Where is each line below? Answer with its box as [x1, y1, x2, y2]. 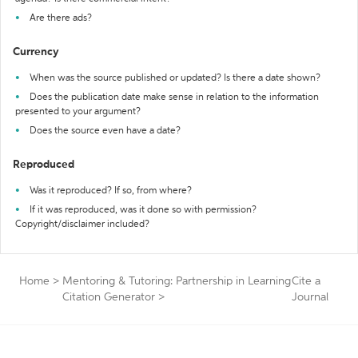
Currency [13, 46, 59, 58]
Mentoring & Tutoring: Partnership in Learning [62, 276, 291, 287]
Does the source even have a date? [30, 126, 181, 136]
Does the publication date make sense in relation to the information [30, 93, 319, 102]
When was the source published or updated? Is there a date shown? [30, 74, 320, 83]
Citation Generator [62, 292, 155, 303]
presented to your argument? [15, 107, 141, 117]
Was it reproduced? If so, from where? [30, 186, 192, 196]
